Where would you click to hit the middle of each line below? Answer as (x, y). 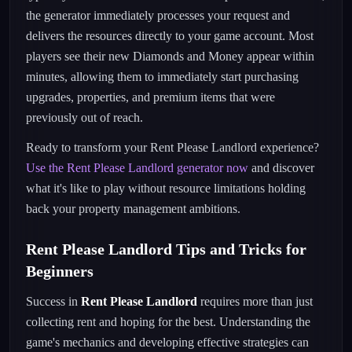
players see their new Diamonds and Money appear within (170, 56)
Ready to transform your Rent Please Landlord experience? (172, 147)
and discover (281, 168)
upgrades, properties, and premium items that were (150, 97)
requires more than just (255, 301)
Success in (53, 301)
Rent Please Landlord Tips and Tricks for (166, 249)
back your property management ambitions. (133, 209)
